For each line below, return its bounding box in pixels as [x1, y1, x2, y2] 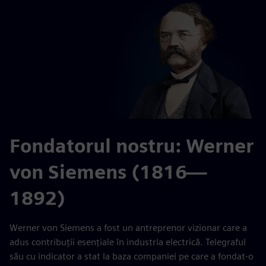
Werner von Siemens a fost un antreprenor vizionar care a [9, 222, 247, 233]
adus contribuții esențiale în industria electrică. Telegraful [9, 236, 246, 248]
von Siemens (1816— [9, 160, 206, 183]
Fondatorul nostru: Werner [9, 134, 254, 157]
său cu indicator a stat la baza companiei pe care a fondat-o [9, 251, 254, 262]
